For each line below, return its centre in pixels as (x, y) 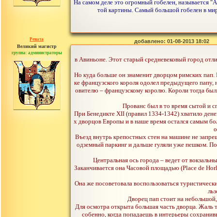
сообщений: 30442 (37, 58)
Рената (37, 39)
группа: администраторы (37, 53)
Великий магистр (37, 46)
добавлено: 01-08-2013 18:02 (172, 41)
